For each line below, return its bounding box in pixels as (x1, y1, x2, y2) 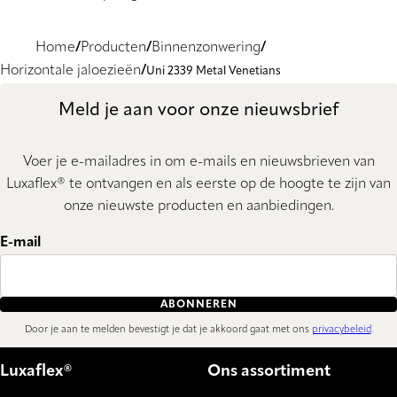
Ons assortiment (207, 362, 331, 379)
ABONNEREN (160, 299, 237, 310)
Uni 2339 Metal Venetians (146, 65, 281, 77)
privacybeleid (311, 324, 371, 335)
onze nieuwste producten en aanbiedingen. (63, 199, 334, 214)
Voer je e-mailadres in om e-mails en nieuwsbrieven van (22, 155, 375, 170)
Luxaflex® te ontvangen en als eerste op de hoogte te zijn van (6, 177, 391, 192)
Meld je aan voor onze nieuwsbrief (58, 101, 339, 120)
